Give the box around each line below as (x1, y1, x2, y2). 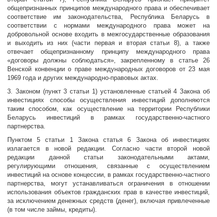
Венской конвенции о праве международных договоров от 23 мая (7, 65, 210, 73)
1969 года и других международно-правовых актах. (7, 74, 158, 82)
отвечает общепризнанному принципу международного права (7, 48, 210, 56)
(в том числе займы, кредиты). (7, 206, 97, 214)
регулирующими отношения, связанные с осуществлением (7, 162, 210, 170)
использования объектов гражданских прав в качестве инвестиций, (7, 188, 210, 196)
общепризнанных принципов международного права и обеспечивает (7, 4, 210, 12)
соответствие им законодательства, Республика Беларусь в (7, 13, 210, 21)
